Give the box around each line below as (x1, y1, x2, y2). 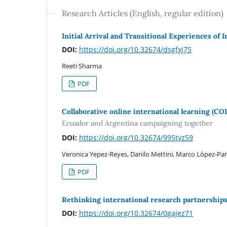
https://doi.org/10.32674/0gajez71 (79, 208, 193, 218)
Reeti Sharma (62, 61, 102, 70)
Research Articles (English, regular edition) (62, 8, 223, 18)
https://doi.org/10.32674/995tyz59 (79, 133, 193, 143)
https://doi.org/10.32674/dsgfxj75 (79, 44, 192, 54)
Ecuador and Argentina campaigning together (62, 119, 213, 128)
